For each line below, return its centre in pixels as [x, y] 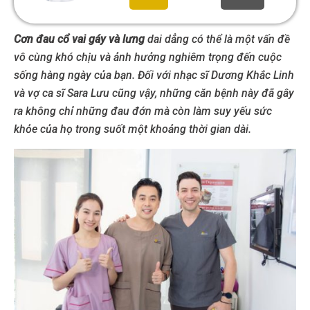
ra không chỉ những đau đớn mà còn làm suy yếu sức [143, 111]
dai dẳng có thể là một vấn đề [217, 39]
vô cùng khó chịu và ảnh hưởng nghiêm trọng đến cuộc [148, 57]
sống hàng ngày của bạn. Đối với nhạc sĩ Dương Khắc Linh [154, 75]
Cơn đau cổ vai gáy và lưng [79, 39]
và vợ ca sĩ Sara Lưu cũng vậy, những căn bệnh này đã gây [154, 93]
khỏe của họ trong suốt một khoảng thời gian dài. [133, 129]
